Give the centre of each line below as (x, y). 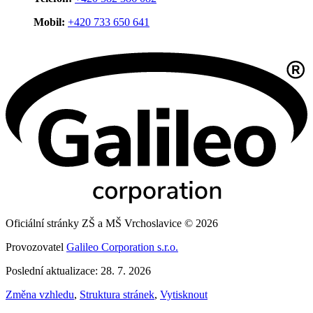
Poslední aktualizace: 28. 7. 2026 (78, 271)
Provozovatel (36, 247)
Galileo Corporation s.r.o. (122, 247)
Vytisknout (184, 295)
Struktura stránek (117, 295)
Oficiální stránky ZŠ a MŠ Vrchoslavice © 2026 (112, 224)
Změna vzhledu (40, 295)
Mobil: (51, 22)
